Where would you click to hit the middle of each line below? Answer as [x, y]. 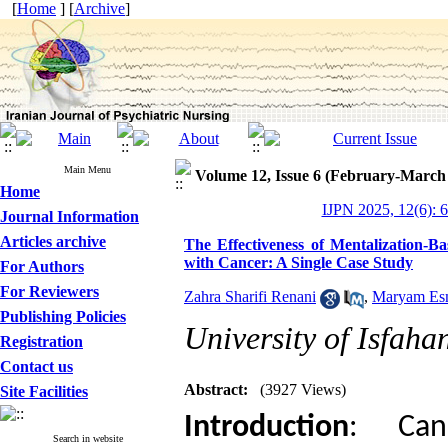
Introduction [266, 428]
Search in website [87, 438]
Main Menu [87, 169]
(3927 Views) [303, 389]
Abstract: [216, 389]
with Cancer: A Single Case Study [298, 262]
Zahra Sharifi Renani [250, 297]
